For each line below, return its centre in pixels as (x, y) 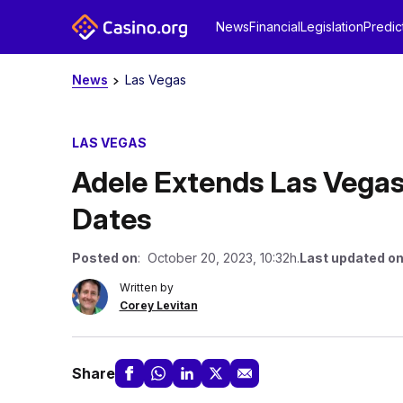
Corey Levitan (158, 305)
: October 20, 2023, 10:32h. (218, 258)
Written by (146, 287)
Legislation (331, 27)
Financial (274, 27)
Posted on (104, 258)
